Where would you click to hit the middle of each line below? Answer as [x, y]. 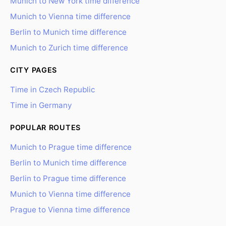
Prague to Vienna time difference [70, 210]
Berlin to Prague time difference [68, 178]
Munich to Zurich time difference [69, 48]
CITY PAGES [34, 70]
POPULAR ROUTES [46, 127]
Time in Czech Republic [52, 90]
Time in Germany [41, 105]
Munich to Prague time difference [71, 147]
